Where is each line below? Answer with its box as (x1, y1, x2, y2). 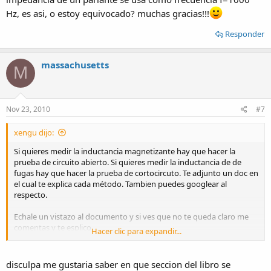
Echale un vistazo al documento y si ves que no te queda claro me (14, 211, 249, 222)
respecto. (14, 189, 47, 200)
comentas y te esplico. (14, 222, 93, 233)
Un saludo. (14, 244, 53, 255)
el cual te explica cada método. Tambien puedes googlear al (14, 178, 227, 189)
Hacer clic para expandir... (91, 226, 181, 237)
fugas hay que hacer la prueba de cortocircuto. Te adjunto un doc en (14, 168, 258, 178)
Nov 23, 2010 (6, 104, 50, 114)
